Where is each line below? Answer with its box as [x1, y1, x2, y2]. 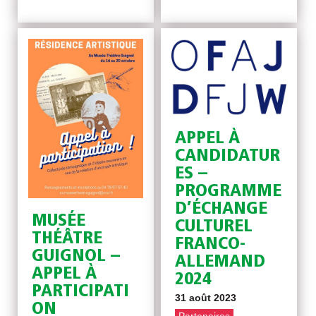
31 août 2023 [175, 292, 237, 304]
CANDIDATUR [175, 147, 281, 166]
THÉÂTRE [32, 230, 103, 248]
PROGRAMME [175, 183, 282, 201]
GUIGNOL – [32, 248, 121, 266]
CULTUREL [175, 218, 253, 236]
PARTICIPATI [32, 283, 130, 301]
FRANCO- [175, 236, 246, 254]
